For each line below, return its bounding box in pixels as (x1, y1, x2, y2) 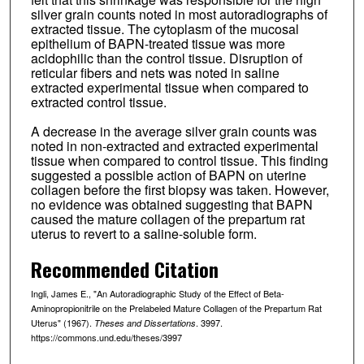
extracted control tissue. (30, 93, 167, 112)
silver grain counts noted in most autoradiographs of (30, 5, 327, 24)
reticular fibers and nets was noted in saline (30, 63, 279, 83)
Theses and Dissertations (93, 317, 196, 330)
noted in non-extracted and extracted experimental (30, 136, 318, 156)
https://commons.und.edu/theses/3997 (30, 331, 182, 344)
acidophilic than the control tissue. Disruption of (30, 49, 302, 68)
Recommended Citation (30, 254, 219, 284)
